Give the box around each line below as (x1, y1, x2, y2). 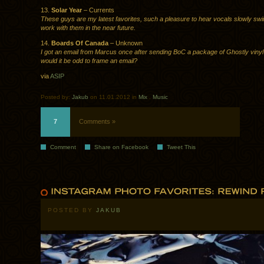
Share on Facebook (94, 144, 148, 151)
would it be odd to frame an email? (41, 57, 137, 65)
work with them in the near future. (41, 24, 136, 32)
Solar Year (51, 6, 82, 14)
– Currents (82, 6, 114, 14)
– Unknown (108, 39, 143, 47)
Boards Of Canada (51, 39, 108, 47)
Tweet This (167, 144, 196, 151)
